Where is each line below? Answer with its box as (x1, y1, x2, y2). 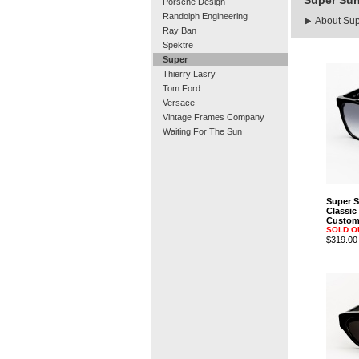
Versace (162, 98, 195, 107)
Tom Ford (162, 83, 200, 93)
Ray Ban (162, 26, 196, 35)
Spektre (162, 40, 193, 50)
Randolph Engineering (162, 11, 248, 21)
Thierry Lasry (162, 69, 216, 79)
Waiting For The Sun (162, 127, 242, 136)
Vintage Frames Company (162, 112, 264, 122)
